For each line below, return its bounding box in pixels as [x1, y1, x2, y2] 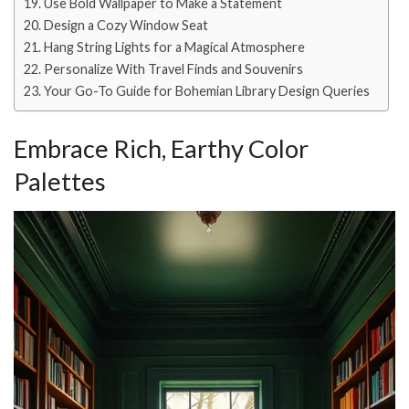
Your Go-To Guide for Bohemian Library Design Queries [43, 83, 370, 100]
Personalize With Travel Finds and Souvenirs [43, 61, 303, 78]
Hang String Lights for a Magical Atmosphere [43, 39, 305, 56]
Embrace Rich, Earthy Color [14, 132, 309, 163]
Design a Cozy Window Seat [43, 17, 208, 34]
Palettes [14, 165, 106, 196]
